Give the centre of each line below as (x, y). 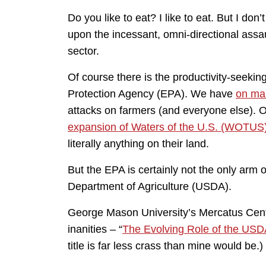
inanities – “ (95, 229)
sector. (83, 51)
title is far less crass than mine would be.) (165, 246)
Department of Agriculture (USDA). (150, 186)
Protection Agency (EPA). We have (152, 94)
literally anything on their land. (138, 143)
